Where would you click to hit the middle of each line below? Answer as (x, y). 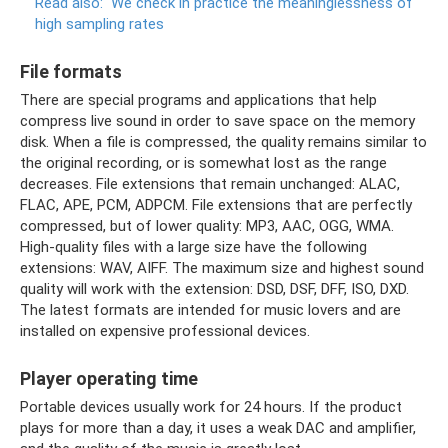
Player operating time (109, 379)
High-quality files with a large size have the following (193, 247)
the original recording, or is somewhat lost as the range (203, 163)
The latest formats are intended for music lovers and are (210, 310)
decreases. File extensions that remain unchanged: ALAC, (210, 184)
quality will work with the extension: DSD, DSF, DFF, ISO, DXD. (214, 289)
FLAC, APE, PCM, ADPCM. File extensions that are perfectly (216, 205)
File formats (71, 72)
